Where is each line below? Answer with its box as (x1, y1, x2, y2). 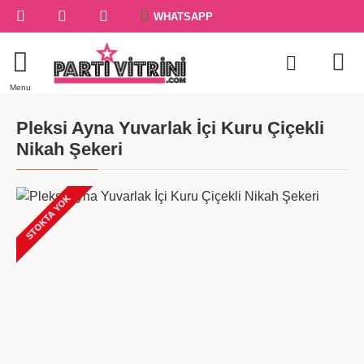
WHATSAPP (154, 10, 213, 23)
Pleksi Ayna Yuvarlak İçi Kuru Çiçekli (16, 118, 324, 138)
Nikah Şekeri (16, 139, 123, 159)
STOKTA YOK (24, 193, 72, 241)
